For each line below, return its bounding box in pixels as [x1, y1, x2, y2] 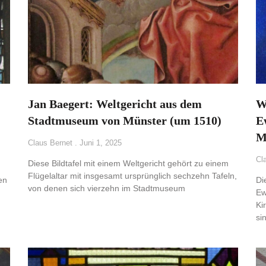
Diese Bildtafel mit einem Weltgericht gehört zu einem [28, 159, 229, 169]
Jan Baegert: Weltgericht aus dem [28, 97, 202, 111]
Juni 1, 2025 [77, 138, 122, 148]
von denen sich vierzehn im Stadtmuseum [28, 183, 186, 194]
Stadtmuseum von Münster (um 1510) [28, 114, 222, 128]
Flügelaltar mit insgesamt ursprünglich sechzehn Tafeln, [28, 171, 237, 181]
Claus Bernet [28, 138, 75, 148]
